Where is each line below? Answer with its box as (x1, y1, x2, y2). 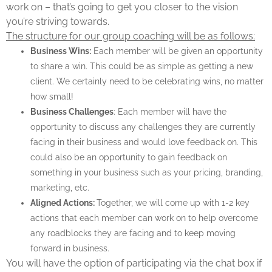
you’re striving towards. (6, 16, 109, 28)
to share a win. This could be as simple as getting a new (30, 61, 253, 72)
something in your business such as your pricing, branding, (30, 168, 263, 178)
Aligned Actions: (30, 198, 97, 208)
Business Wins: (30, 46, 91, 56)
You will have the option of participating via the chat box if (6, 257, 262, 270)
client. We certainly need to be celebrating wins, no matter (30, 76, 263, 87)
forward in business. (30, 243, 109, 254)
